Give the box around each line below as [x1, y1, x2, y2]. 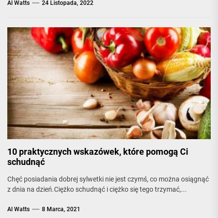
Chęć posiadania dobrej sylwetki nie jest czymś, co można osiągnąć [7, 175, 209, 183]
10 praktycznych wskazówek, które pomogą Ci [7, 146, 188, 157]
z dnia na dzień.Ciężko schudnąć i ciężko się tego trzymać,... [7, 185, 187, 193]
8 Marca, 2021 [42, 206, 80, 213]
